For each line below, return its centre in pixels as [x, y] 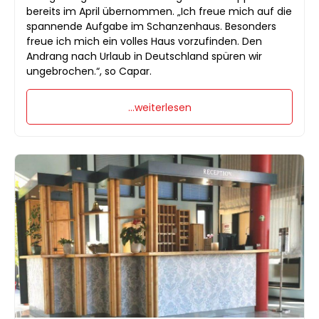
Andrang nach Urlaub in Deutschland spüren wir [144, 57]
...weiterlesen [159, 108]
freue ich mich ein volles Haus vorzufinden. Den [144, 42]
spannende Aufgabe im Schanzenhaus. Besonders [151, 27]
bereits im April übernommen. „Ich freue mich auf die [159, 12]
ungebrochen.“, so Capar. [89, 72]
